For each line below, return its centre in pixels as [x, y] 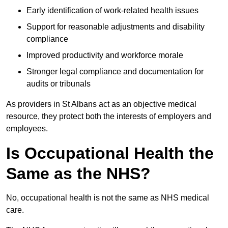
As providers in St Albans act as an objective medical [101, 104]
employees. [27, 129]
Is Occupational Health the [110, 153]
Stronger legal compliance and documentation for [115, 72]
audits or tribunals [59, 84]
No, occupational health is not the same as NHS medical [108, 198]
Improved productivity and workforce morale [105, 55]
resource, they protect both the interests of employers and [109, 117]
